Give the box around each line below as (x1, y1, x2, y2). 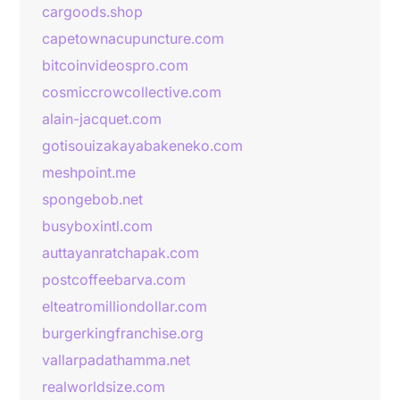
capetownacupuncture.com (42, 29, 224, 47)
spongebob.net (42, 190, 143, 208)
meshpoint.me (42, 163, 136, 181)
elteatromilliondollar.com (42, 297, 207, 315)
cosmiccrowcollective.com (42, 83, 221, 101)
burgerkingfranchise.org (42, 324, 204, 342)
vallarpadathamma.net (42, 351, 190, 369)
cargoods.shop (42, 3, 143, 21)
